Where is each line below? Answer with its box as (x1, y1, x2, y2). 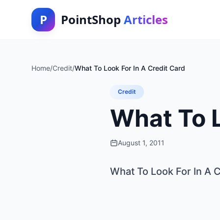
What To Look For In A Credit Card (75, 64, 185, 72)
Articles (124, 11, 168, 27)
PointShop (61, 11, 124, 27)
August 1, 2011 (118, 138, 165, 147)
